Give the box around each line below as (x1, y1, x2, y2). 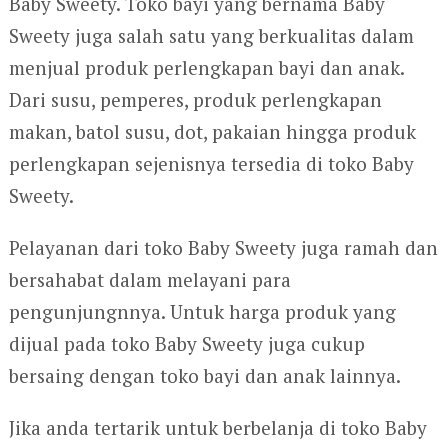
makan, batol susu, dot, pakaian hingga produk (8, 119, 416, 145)
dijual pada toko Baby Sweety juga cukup (8, 331, 365, 357)
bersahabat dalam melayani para (8, 267, 291, 293)
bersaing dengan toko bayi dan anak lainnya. (8, 363, 401, 389)
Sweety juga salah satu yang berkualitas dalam (8, 23, 414, 49)
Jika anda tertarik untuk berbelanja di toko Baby (8, 415, 427, 441)
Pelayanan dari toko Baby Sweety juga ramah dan (8, 235, 438, 261)
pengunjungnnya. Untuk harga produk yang (8, 299, 396, 325)
